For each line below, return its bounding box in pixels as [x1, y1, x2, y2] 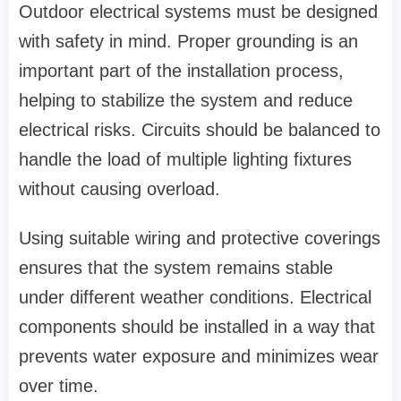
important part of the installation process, [19, 61, 344, 81]
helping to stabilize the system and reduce [19, 90, 353, 111]
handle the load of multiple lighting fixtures [19, 149, 352, 170]
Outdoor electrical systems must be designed [19, 2, 378, 22]
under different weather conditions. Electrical [19, 287, 371, 308]
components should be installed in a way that [19, 317, 375, 337]
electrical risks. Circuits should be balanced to [19, 120, 380, 141]
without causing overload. [19, 179, 220, 200]
